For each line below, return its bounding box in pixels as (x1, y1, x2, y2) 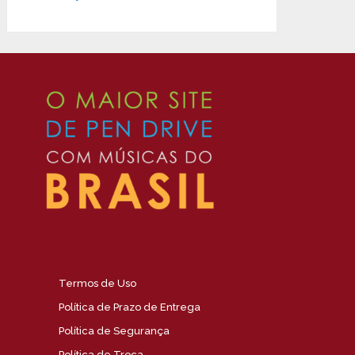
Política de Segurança (58, 325, 170, 338)
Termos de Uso (58, 277, 136, 290)
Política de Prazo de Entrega (58, 301, 200, 314)
